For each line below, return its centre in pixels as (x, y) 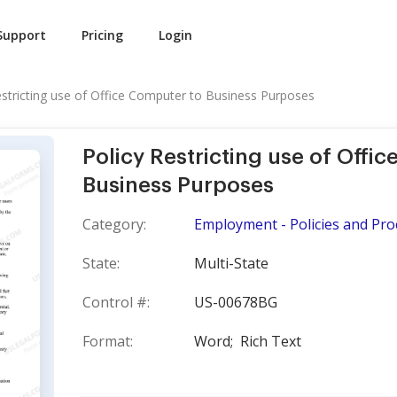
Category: (114, 224)
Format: (108, 341)
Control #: (116, 302)
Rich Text (271, 341)
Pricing (102, 35)
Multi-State (231, 263)
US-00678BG (236, 302)
